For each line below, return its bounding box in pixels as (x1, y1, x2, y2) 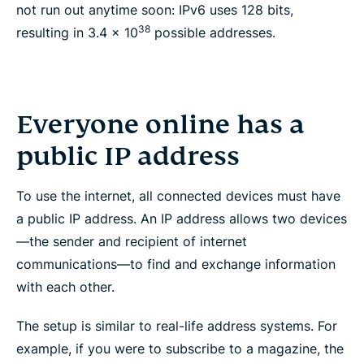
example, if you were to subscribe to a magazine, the (16, 340, 344, 357)
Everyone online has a (16, 107, 305, 141)
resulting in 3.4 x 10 (16, 24, 138, 41)
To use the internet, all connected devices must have (16, 187, 340, 204)
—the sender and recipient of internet (16, 232, 247, 249)
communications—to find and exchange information (16, 255, 336, 272)
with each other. (16, 278, 115, 295)
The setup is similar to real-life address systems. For (16, 317, 337, 334)
